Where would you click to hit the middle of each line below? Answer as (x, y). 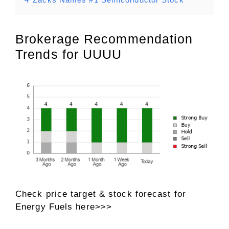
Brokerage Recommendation (104, 39)
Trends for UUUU (69, 54)
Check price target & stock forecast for (101, 194)
